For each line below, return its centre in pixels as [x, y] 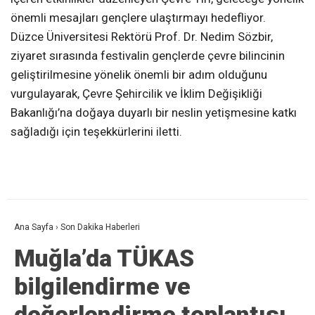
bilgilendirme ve [102, 287]
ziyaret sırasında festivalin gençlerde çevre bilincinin [148, 56]
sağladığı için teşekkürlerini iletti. [96, 132]
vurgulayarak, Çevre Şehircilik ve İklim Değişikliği [136, 94]
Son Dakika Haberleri [100, 227]
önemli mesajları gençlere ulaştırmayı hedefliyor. [138, 18]
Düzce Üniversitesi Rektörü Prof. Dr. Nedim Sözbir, [142, 37]
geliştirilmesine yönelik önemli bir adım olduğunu [139, 75]
